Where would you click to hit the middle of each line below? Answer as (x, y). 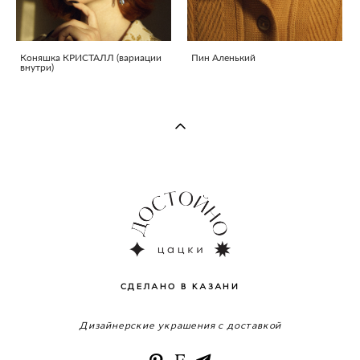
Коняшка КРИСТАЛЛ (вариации (91, 57)
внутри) (37, 67)
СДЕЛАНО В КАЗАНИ (180, 287)
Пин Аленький (223, 57)
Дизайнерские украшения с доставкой (180, 326)
